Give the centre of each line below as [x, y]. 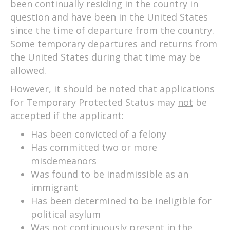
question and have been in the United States [109, 17]
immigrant [54, 187]
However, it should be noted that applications [112, 89]
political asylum [66, 214]
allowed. [28, 70]
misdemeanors [64, 160]
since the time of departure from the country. [112, 30]
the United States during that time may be [105, 57]
